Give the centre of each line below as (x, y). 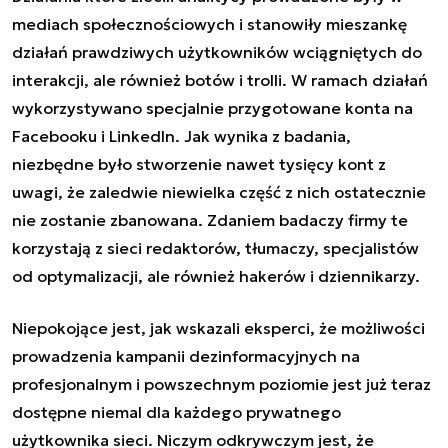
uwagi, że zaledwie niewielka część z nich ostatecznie (219, 191)
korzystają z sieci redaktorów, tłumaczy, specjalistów (215, 247)
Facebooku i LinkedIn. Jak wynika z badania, (181, 135)
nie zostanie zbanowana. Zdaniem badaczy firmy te (210, 219)
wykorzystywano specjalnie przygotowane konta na (212, 107)
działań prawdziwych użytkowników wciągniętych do (217, 51)
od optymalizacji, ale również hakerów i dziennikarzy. (216, 275)
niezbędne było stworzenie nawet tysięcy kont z (199, 163)
